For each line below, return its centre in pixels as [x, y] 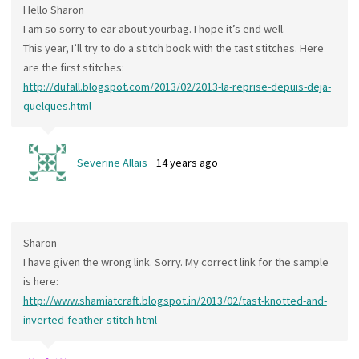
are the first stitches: [73, 68]
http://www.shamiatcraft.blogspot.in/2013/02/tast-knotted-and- [175, 301]
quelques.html [57, 106]
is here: [40, 281]
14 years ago [188, 163]
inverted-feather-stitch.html [90, 320]
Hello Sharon [53, 10]
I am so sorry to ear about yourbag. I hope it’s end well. [154, 29]
